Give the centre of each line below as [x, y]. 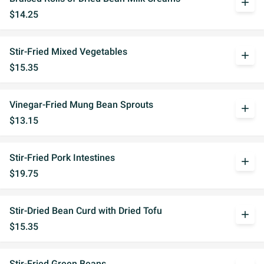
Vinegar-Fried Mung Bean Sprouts [81, 105]
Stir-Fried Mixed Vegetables [68, 52]
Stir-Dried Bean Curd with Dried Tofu [86, 211]
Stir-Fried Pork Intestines [62, 158]
